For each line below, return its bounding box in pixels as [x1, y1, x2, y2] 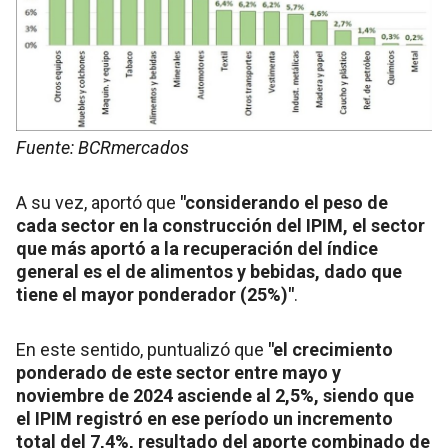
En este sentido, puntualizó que [16, 338, 268, 360]
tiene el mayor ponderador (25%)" [16, 283, 294, 305]
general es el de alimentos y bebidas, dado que [16, 260, 402, 282]
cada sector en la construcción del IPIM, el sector [16, 214, 425, 236]
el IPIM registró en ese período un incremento [16, 407, 393, 429]
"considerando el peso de [176, 191, 388, 213]
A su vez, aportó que [16, 191, 176, 213]
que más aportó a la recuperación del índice [16, 237, 378, 259]
